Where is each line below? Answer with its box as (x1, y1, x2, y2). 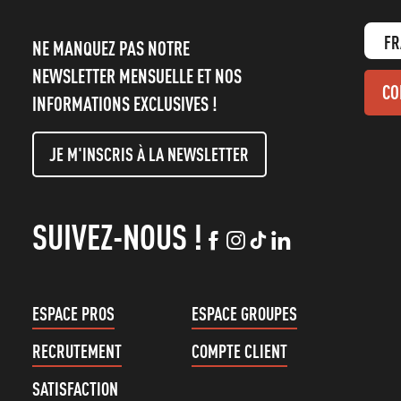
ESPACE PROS (31, 303, 115, 324)
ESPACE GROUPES (191, 303, 297, 324)
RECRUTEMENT (31, 340, 122, 362)
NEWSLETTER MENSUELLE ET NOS (31, 65, 242, 88)
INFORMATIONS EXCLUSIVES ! (31, 93, 217, 115)
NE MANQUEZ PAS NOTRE (31, 38, 190, 60)
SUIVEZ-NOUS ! (31, 216, 202, 257)
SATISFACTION (31, 378, 118, 399)
